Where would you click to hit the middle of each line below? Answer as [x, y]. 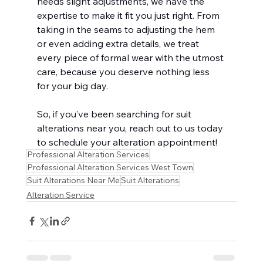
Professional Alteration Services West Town [110, 167]
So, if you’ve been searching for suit [115, 114]
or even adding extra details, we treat [119, 43]
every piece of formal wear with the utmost [131, 57]
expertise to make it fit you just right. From [129, 15]
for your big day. [72, 85]
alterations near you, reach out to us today [131, 128]
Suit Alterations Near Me [73, 180]
